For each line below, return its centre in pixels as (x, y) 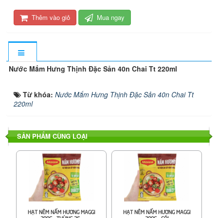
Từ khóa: (39, 94)
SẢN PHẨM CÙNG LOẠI (52, 136)
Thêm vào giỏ (51, 17)
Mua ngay (111, 17)
